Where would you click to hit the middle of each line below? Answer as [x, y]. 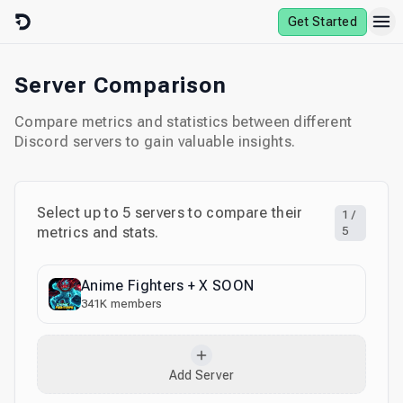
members [136, 304]
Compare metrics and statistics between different [184, 122]
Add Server [201, 375]
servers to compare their [219, 213]
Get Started [322, 21]
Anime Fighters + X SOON [168, 286]
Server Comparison [121, 85]
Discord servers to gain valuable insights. [155, 142]
